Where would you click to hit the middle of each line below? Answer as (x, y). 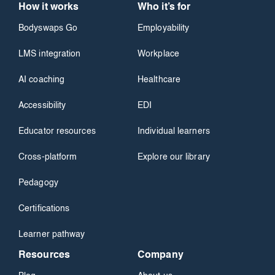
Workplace (158, 54)
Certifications (44, 209)
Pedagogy (38, 183)
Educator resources (57, 132)
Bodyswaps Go (48, 29)
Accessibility (42, 106)
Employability (164, 29)
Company (161, 256)
